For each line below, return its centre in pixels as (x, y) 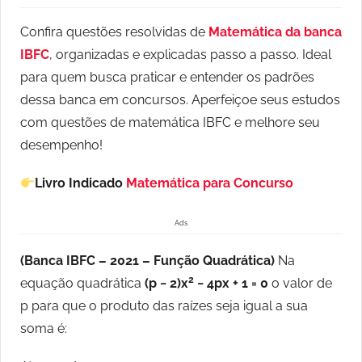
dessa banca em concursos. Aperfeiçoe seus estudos (180, 100)
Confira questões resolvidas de (114, 32)
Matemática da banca (275, 32)
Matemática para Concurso (210, 183)
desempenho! (61, 145)
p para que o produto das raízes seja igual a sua (164, 306)
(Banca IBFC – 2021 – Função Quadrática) (149, 261)
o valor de (300, 284)
